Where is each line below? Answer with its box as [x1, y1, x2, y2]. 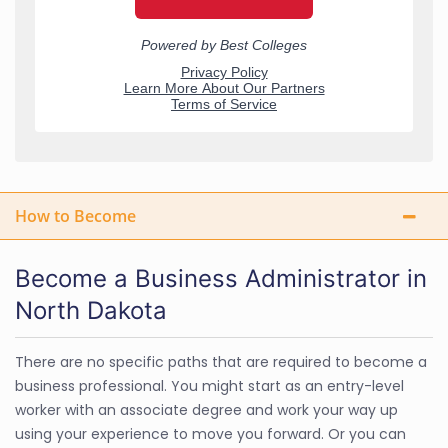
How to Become [15, 204, 136, 227]
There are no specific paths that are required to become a [15, 351, 427, 372]
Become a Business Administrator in [15, 263, 427, 293]
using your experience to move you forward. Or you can [15, 423, 406, 444]
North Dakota [15, 295, 167, 325]
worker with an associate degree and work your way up [15, 399, 398, 420]
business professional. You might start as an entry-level [15, 375, 404, 396]
